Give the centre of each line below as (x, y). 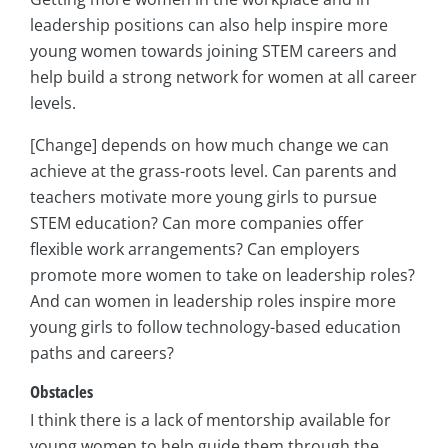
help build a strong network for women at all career (223, 77)
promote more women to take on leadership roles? (222, 275)
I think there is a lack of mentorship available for (210, 419)
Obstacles (61, 392)
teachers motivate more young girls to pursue (203, 197)
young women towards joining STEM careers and (213, 51)
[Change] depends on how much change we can (209, 145)
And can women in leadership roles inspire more (213, 301)
